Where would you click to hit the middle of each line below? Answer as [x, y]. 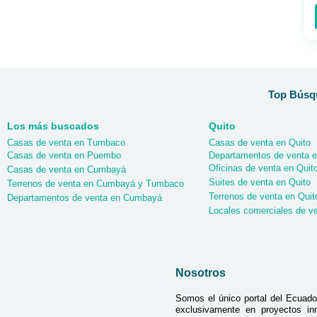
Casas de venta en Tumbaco [66, 143]
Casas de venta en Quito [260, 143]
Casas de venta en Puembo [64, 156]
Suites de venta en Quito [260, 183]
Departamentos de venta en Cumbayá [85, 198]
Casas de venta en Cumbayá [67, 170]
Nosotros [201, 273]
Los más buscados [53, 126]
